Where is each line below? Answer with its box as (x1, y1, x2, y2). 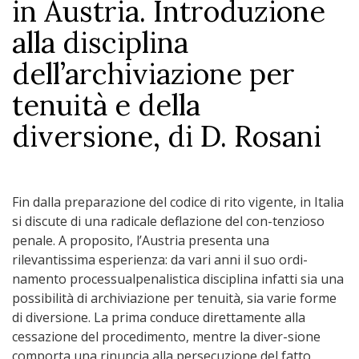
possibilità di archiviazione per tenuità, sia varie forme (12, 289, 337, 307)
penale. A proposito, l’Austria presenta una (12, 232, 269, 249)
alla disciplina (12, 24, 188, 61)
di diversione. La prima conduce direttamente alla (12, 309, 305, 326)
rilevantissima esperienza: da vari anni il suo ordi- (12, 251, 308, 268)
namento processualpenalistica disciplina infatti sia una (12, 270, 344, 288)
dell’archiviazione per (12, 55, 295, 92)
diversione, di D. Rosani (12, 118, 321, 155)
